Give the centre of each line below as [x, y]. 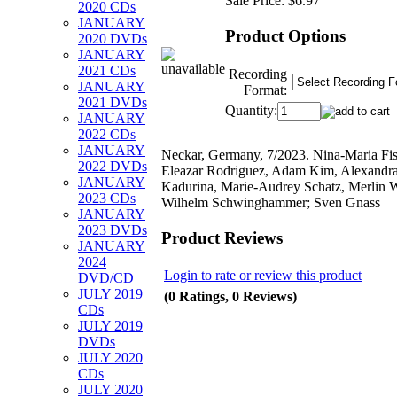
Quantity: [251, 110]
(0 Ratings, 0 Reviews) [230, 296]
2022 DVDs [113, 166]
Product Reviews [222, 237]
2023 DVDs [113, 230]
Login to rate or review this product [263, 275]
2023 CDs [107, 198]
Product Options [285, 35]
